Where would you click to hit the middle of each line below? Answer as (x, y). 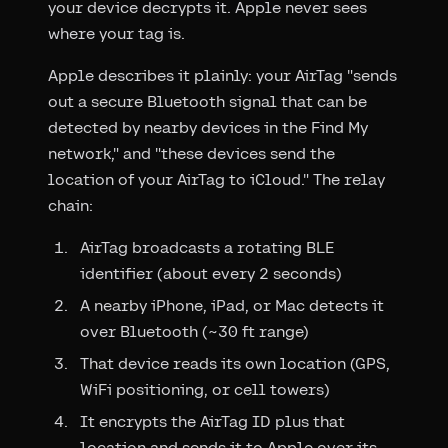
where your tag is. (116, 34)
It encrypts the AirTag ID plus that (212, 422)
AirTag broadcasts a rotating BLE (207, 248)
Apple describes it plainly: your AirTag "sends (222, 76)
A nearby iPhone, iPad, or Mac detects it (232, 306)
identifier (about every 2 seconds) (211, 274)
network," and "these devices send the (191, 154)
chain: (70, 206)
